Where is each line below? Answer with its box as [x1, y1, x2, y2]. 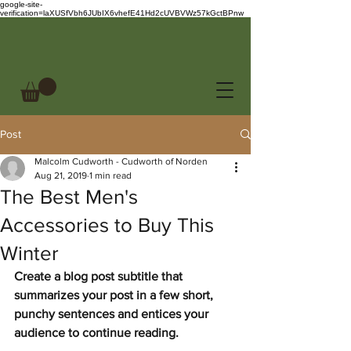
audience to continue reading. [14, 325, 179, 339]
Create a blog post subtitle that [14, 269, 186, 283]
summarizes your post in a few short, [14, 288, 216, 302]
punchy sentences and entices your [14, 306, 212, 320]
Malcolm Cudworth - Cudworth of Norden [34, 155, 208, 167]
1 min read [89, 169, 132, 181]
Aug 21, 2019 [34, 169, 87, 181]
